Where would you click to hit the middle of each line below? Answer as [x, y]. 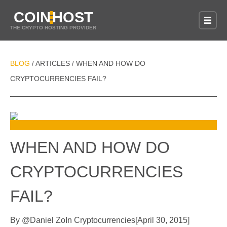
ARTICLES [53, 63]
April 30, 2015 [162, 220]
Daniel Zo [48, 220]
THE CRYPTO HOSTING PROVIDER [53, 28]
